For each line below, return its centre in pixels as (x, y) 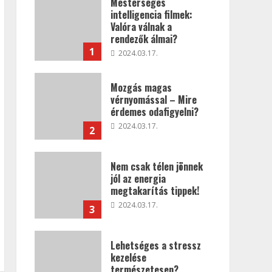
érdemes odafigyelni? (154, 111)
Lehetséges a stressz (155, 245)
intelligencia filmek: (151, 14)
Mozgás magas (141, 87)
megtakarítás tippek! (155, 190)
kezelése (128, 257)
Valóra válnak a (141, 26)
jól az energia (138, 178)
